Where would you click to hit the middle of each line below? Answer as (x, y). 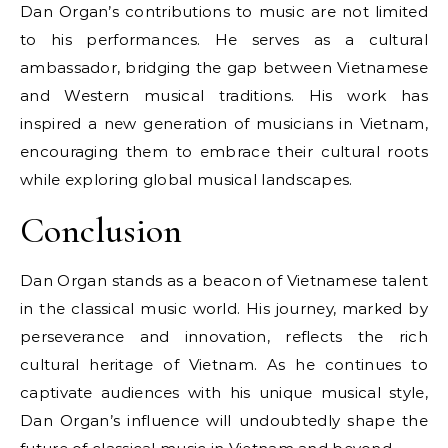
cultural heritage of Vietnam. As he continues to (224, 364)
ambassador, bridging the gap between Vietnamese (224, 67)
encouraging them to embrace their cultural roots (224, 151)
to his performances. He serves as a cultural (224, 39)
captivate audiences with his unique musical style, (224, 392)
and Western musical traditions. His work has (224, 95)
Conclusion (101, 230)
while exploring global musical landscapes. (186, 179)
